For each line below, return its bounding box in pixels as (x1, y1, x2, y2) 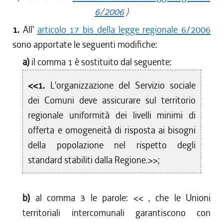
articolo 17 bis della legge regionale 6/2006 (37, 23, 211, 36)
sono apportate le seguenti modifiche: (12, 38, 157, 51)
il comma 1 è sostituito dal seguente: (31, 56, 172, 68)
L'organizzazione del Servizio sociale (50, 79, 196, 92)
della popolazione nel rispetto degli (28, 139, 196, 151)
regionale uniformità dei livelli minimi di (28, 109, 196, 121)
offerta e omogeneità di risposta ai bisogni (28, 124, 196, 136)
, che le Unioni (148, 192, 211, 204)
